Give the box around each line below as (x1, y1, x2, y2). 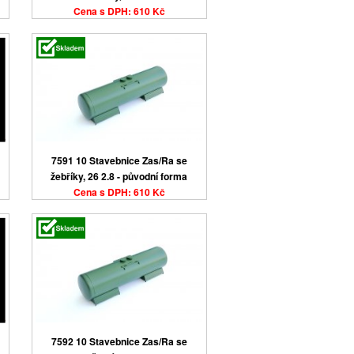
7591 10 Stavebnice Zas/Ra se (51, 153, 187, 168)
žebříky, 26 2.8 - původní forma (51, 168, 188, 183)
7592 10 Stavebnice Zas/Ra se (51, 333, 187, 348)
